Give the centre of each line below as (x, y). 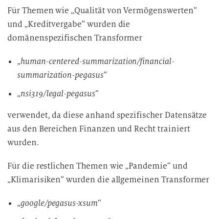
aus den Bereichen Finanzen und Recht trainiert (99, 129)
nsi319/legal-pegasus (58, 94)
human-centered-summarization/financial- (97, 61)
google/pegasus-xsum (59, 203)
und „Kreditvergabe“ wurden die (69, 24)
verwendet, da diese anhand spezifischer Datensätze (107, 115)
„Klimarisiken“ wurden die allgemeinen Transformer (109, 180)
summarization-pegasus (60, 75)
